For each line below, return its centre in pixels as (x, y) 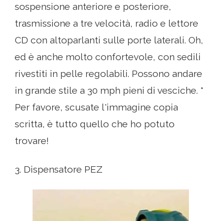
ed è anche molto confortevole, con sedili (108, 57)
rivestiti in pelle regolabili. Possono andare (109, 74)
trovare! (32, 141)
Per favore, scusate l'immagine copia (96, 107)
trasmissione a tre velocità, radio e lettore (107, 23)
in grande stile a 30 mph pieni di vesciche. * (109, 91)
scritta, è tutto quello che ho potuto (95, 124)
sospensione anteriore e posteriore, (93, 7)
